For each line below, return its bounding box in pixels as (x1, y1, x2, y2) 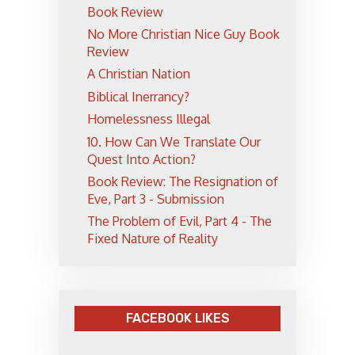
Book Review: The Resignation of (87, 173, 278, 189)
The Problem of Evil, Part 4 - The (87, 213, 272, 230)
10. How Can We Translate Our (87, 133, 261, 150)
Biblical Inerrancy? (87, 88, 189, 105)
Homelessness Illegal (87, 111, 210, 128)
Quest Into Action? (87, 151, 196, 167)
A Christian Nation (87, 66, 190, 82)
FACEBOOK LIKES (125, 310, 230, 326)
